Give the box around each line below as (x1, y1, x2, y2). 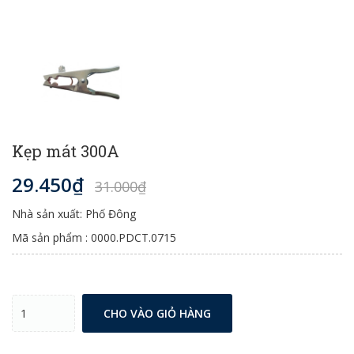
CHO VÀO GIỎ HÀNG (104, 306, 211, 321)
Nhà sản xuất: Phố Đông (12, 206, 136, 221)
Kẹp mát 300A (12, 141, 119, 161)
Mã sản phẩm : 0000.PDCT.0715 (12, 230, 176, 245)
